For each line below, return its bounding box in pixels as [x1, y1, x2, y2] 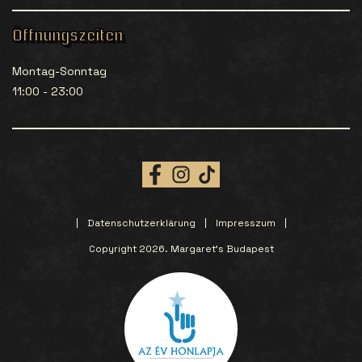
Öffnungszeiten [12, 27, 123, 45]
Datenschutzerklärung [86, 217, 196, 229]
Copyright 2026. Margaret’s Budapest [88, 242, 274, 255]
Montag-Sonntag [12, 64, 107, 78]
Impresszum [215, 217, 276, 229]
